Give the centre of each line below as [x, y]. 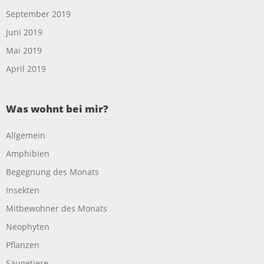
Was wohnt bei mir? [57, 108]
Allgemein [26, 135]
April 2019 [26, 68]
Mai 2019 [24, 50]
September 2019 [38, 14]
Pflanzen [23, 245]
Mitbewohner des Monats [57, 208]
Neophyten [28, 226]
